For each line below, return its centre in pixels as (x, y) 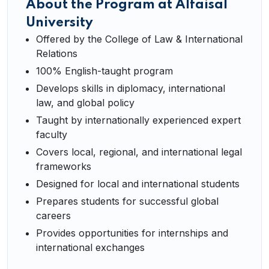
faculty (52, 134)
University (59, 23)
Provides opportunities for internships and (132, 233)
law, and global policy (85, 103)
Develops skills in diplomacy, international (131, 88)
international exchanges (90, 247)
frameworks (64, 166)
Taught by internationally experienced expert (138, 120)
